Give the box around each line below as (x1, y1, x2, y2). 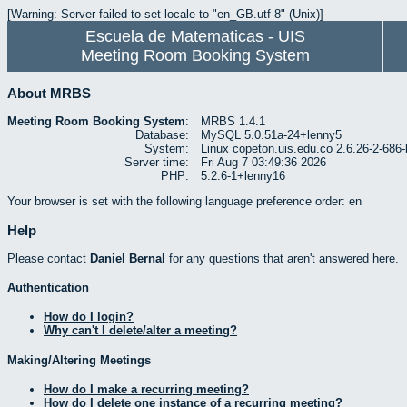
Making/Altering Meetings (7, 352, 151, 367)
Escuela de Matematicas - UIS (84, 27, 305, 45)
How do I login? (44, 310, 134, 324)
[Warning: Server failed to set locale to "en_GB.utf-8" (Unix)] (7, 7, 323, 21)
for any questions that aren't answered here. (165, 251, 399, 265)
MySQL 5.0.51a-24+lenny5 (201, 128, 342, 143)
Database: (135, 128, 189, 143)
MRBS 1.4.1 (201, 114, 265, 129)
